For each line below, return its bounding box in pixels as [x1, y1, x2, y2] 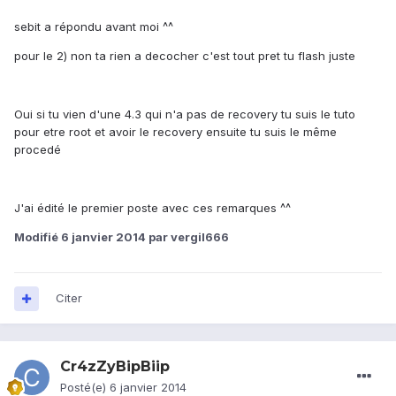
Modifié [14, 230, 61, 245]
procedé [14, 142, 61, 157]
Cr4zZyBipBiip [60, 358, 170, 376]
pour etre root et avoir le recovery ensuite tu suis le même [14, 125, 337, 140]
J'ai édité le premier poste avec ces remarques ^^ [14, 201, 291, 216]
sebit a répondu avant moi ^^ [14, 19, 173, 34]
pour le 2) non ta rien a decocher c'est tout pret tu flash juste [14, 49, 355, 64]
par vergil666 [146, 230, 229, 245]
